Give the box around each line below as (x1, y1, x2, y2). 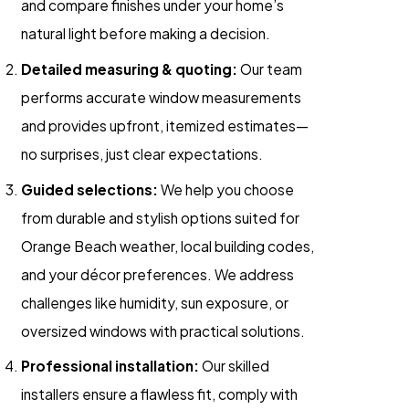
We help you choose (158, 180, 295, 198)
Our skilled (199, 357, 270, 375)
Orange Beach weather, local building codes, (21, 236, 315, 255)
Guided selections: (21, 180, 159, 198)
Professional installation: (21, 357, 200, 375)
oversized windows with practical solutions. (21, 321, 306, 340)
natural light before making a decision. (21, 25, 271, 43)
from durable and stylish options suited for (21, 208, 300, 226)
